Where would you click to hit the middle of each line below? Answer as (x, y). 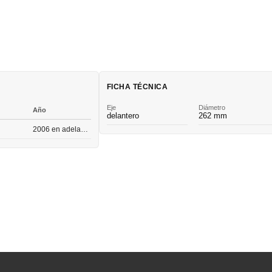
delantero (123, 115)
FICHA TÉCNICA (138, 87)
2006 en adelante (85, 129)
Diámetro (212, 107)
